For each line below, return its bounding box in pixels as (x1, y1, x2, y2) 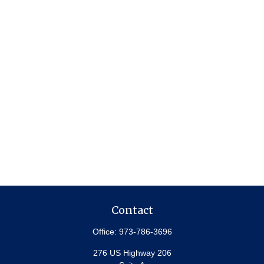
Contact (111, 203, 153, 217)
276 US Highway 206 (93, 248, 171, 258)
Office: (92, 227, 119, 236)
